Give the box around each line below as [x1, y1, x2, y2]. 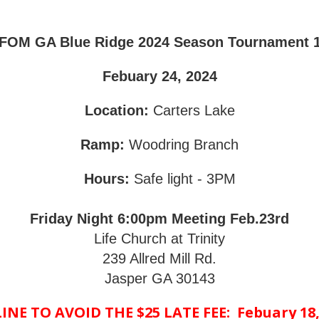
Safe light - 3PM [129, 171, 236, 187]
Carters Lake [148, 103, 235, 118]
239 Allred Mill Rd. [103, 251, 216, 266]
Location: [84, 103, 149, 118]
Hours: [83, 171, 130, 187]
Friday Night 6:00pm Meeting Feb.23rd [30, 211, 289, 226]
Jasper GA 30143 [104, 271, 215, 286]
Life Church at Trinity [94, 231, 225, 246]
